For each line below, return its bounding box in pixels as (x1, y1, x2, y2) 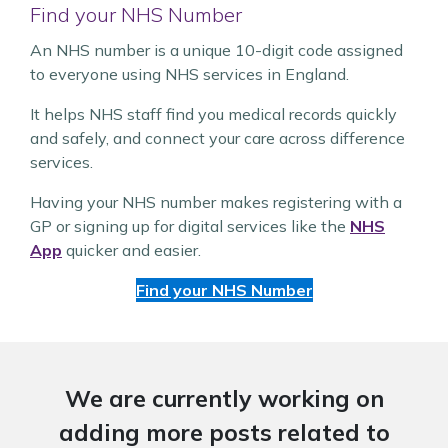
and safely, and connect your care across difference (30, 128, 405, 148)
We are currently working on (64, 384, 384, 413)
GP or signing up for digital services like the (30, 216, 350, 236)
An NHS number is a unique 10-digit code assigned (30, 40, 403, 60)
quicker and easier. (62, 240, 201, 260)
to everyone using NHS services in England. (30, 64, 349, 84)
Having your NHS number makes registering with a (30, 192, 402, 212)
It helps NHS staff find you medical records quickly (30, 104, 397, 124)
